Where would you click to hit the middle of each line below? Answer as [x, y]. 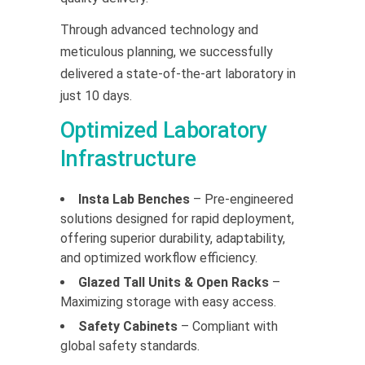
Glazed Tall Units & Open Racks [174, 282]
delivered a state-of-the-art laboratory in [178, 73]
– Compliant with [228, 326]
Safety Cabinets [128, 326]
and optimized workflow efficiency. [159, 257]
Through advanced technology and [159, 29]
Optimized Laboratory [164, 130]
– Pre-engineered [242, 199]
